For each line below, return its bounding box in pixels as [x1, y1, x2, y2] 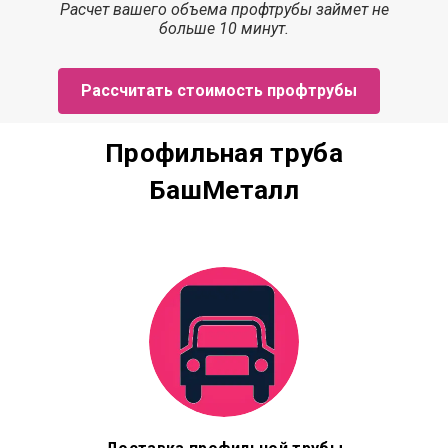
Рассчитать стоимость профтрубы [81, 81, 357, 100]
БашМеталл [149, 175, 299, 205]
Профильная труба [105, 138, 343, 168]
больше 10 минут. [159, 19, 289, 38]
